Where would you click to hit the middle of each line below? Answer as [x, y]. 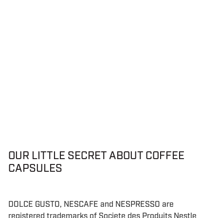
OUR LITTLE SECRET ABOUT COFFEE [96, 156]
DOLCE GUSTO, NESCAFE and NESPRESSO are [91, 204]
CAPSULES [35, 169]
